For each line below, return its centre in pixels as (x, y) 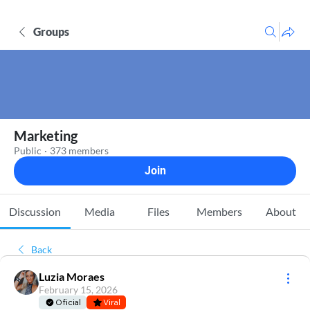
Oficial (68, 302)
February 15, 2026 (78, 290)
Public (28, 151)
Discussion (35, 211)
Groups (51, 31)
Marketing (46, 136)
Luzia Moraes (72, 276)
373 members (79, 151)
